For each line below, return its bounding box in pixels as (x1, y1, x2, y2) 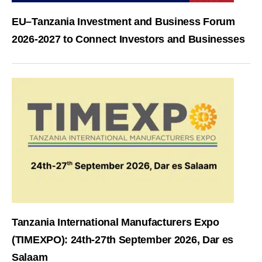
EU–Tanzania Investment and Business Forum (12, 16, 235, 28)
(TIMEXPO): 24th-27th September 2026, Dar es (12, 234, 234, 246)
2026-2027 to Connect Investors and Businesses (12, 33, 245, 46)
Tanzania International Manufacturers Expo (12, 216, 219, 229)
